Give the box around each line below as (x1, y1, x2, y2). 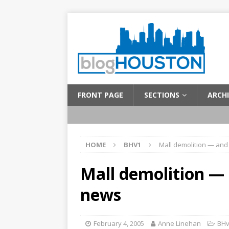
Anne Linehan (158, 219, 201, 228)
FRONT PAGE (78, 90, 123, 100)
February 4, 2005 (94, 219, 144, 228)
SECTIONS (144, 90, 179, 100)
